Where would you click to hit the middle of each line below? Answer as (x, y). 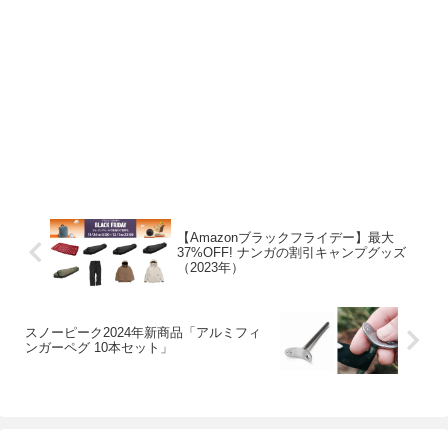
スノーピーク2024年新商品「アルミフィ (143, 333)
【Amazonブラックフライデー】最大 (286, 237)
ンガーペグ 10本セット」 (99, 348)
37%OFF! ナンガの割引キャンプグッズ (292, 252)
